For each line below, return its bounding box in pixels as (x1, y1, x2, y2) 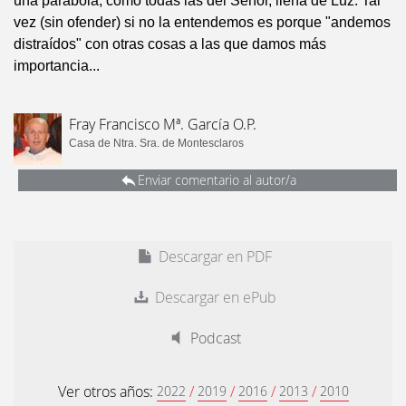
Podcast (186, 328, 241, 348)
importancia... (14, 58, 100, 73)
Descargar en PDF (155, 246, 272, 266)
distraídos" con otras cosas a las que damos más (14, 36, 326, 52)
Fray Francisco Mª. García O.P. (69, 114, 256, 134)
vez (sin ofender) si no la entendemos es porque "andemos (14, 14, 391, 30)
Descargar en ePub (150, 287, 276, 307)
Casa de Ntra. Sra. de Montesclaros (69, 137, 244, 150)
